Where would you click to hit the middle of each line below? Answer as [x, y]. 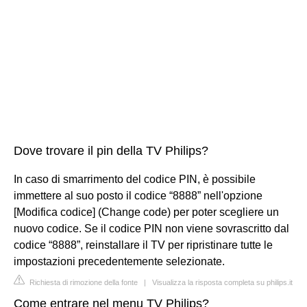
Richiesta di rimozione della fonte [83, 282]
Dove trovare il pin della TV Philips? [111, 150]
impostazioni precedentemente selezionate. [119, 261]
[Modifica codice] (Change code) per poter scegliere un [146, 212]
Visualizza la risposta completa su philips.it [222, 282]
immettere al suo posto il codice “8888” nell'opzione [138, 195]
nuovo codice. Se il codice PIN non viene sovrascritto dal [151, 228]
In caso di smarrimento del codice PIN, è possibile [135, 179]
